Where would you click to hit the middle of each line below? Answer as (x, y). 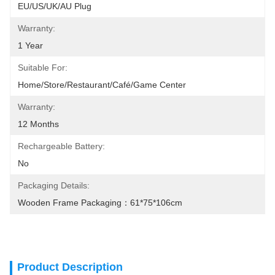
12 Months (38, 124)
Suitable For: (43, 68)
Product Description (70, 267)
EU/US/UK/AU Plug (55, 6)
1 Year (30, 45)
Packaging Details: (54, 185)
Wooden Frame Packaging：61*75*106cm (100, 203)
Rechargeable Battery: (61, 146)
